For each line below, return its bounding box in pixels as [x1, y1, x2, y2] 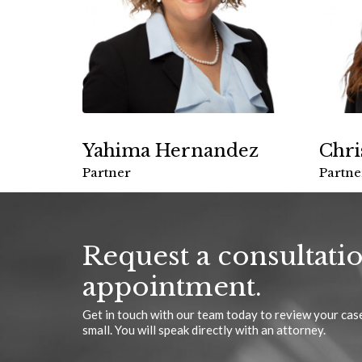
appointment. [82, 270, 262, 303]
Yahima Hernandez [82, 140, 259, 162]
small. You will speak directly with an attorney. [82, 322, 326, 337]
